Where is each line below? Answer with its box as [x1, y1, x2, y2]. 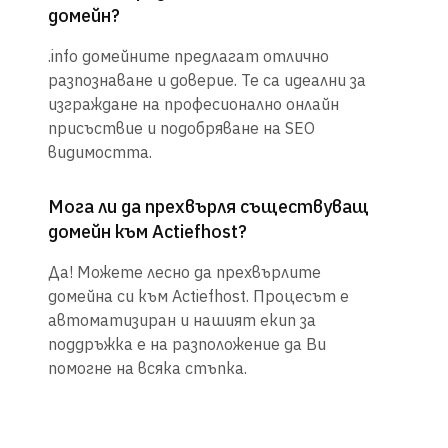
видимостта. [48, 142, 152, 163]
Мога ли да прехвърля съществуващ [48, 195, 369, 219]
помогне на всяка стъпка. [48, 358, 247, 379]
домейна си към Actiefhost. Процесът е [48, 286, 349, 307]
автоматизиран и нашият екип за [48, 310, 316, 331]
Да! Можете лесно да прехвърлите [48, 262, 321, 283]
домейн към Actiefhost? [48, 220, 247, 244]
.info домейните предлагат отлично [48, 46, 329, 67]
